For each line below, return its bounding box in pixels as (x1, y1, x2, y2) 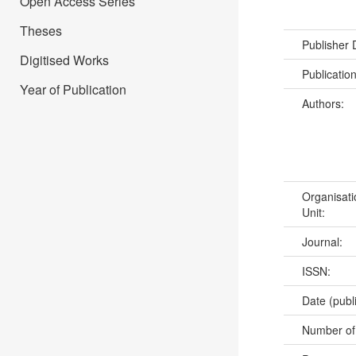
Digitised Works (20, 51, 109, 69)
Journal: (301, 234, 346, 250)
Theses (20, 21, 62, 40)
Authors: (301, 95, 347, 112)
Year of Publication (20, 80, 126, 99)
